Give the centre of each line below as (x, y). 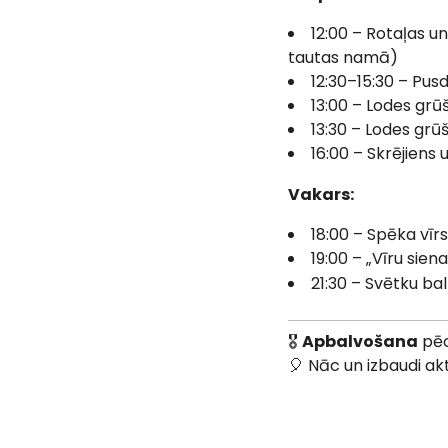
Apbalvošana (360, 341)
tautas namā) (343, 57)
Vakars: (321, 194)
